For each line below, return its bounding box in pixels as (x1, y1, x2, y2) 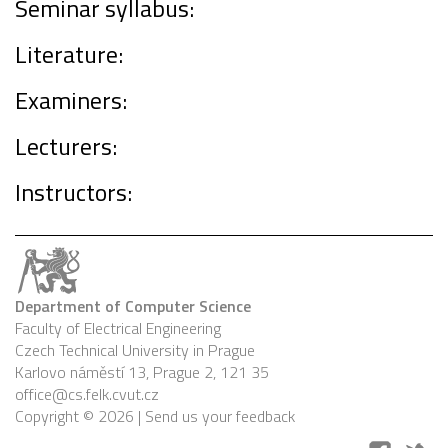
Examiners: (15, 82, 127, 119)
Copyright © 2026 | (15, 404, 145, 429)
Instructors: (15, 174, 132, 211)
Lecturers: (15, 128, 117, 165)
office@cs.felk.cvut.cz (15, 382, 159, 407)
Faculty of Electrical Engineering (15, 316, 221, 341)
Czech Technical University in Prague (15, 338, 255, 363)
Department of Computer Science (15, 294, 251, 319)
